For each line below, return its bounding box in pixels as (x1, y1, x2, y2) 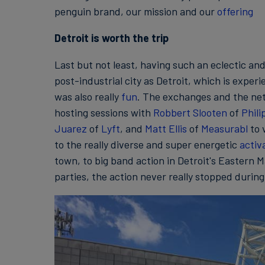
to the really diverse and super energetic (54, 138, 240, 151)
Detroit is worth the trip (54, 31, 169, 44)
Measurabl (201, 122, 248, 135)
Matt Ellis (144, 122, 187, 135)
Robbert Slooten (153, 106, 227, 119)
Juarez (54, 122, 87, 135)
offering (216, 5, 253, 18)
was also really (54, 90, 121, 103)
